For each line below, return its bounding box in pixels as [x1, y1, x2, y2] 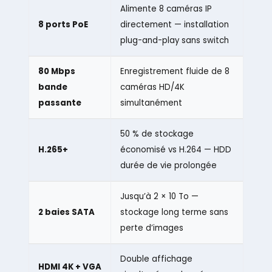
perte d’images [120, 222, 183, 234]
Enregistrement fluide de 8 [120, 66, 229, 78]
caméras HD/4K [120, 81, 185, 93]
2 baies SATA [38, 206, 95, 219]
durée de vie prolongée [120, 160, 217, 172]
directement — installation [120, 19, 229, 31]
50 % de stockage [120, 128, 194, 140]
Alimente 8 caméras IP [120, 3, 212, 15]
